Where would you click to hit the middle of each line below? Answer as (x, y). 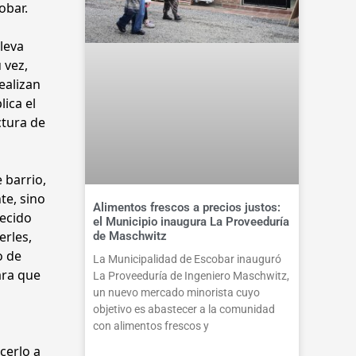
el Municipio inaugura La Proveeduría (191, 221)
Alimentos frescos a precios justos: (186, 207)
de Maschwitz (130, 236)
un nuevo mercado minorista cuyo (176, 292)
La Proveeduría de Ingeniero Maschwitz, (191, 275)
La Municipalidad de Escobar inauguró (187, 259)
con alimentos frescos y (151, 325)
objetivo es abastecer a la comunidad (184, 309)
